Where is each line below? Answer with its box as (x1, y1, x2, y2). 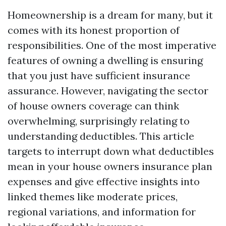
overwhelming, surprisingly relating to (8, 115, 190, 127)
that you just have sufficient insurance (8, 69, 190, 82)
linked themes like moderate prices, (8, 190, 178, 203)
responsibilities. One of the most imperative (8, 39, 216, 51)
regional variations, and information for (8, 205, 196, 218)
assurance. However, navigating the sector (8, 84, 208, 97)
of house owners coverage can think (8, 99, 179, 112)
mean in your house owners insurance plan (8, 160, 212, 173)
